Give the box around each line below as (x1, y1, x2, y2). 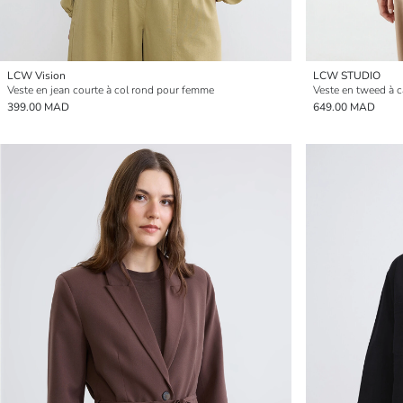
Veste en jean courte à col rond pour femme (7, 83, 214, 97)
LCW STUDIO (313, 68, 381, 83)
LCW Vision (7, 68, 66, 83)
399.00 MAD (7, 100, 69, 114)
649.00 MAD (313, 100, 375, 114)
